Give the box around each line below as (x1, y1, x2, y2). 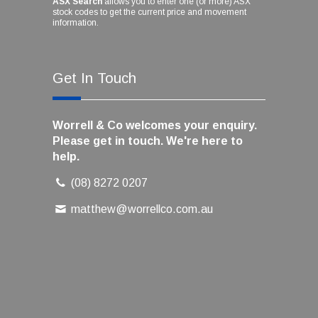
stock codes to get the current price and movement (53, 6, 246, 17)
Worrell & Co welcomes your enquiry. (53, 119, 257, 131)
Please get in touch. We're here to (53, 134, 243, 147)
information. (53, 17, 99, 28)
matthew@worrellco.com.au (71, 202, 214, 215)
